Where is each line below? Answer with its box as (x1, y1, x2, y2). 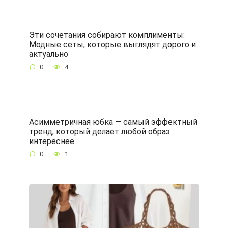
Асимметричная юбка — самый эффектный (28, 117, 197, 127)
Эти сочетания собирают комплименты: (28, 30, 185, 40)
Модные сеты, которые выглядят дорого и (28, 39, 196, 49)
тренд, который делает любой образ (28, 127, 170, 137)
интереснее (28, 136, 74, 147)
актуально (28, 49, 68, 59)
